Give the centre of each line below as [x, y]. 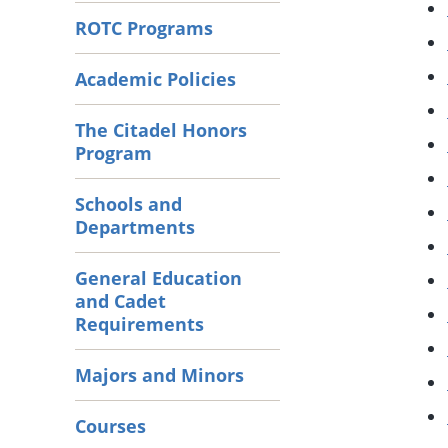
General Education [158, 277]
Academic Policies [155, 78]
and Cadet [120, 300]
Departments [135, 226]
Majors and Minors [159, 374]
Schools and [128, 203]
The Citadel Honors [161, 129]
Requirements [139, 323]
